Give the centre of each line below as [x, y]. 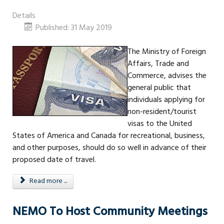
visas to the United [160, 124]
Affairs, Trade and [158, 64]
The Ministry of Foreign [167, 52]
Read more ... [47, 181]
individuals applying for [166, 100]
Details [24, 16]
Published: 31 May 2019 [74, 28]
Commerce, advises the [167, 76]
